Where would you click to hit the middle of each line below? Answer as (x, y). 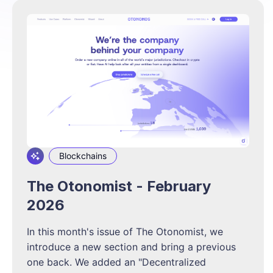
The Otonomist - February (119, 186)
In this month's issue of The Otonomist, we (125, 231)
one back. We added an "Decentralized (116, 262)
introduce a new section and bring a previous (131, 246)
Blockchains (83, 155)
